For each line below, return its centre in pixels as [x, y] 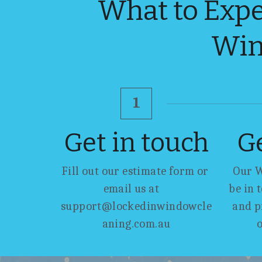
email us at [131, 188]
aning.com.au [136, 223]
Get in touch [137, 143]
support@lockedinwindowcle [137, 206]
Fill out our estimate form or [135, 171]
